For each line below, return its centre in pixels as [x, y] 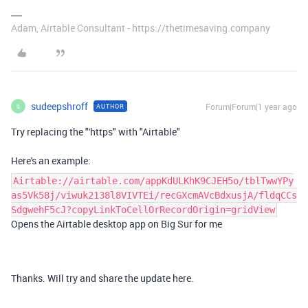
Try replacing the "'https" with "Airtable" [96, 132]
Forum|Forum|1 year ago [251, 107]
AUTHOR [110, 106]
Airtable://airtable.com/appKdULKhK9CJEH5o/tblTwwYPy [153, 181]
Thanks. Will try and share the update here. [102, 278]
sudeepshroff [59, 106]
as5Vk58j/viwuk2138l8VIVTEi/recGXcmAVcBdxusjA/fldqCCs [154, 195]
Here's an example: [51, 161]
